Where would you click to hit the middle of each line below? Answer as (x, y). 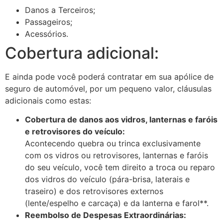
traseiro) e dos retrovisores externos (94, 191)
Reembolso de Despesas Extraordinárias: (106, 215)
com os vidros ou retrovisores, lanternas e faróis (116, 156)
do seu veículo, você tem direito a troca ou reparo (120, 167)
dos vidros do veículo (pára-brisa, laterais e (107, 179)
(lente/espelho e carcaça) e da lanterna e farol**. (117, 203)
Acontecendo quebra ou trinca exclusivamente (113, 144)
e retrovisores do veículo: (75, 132)
